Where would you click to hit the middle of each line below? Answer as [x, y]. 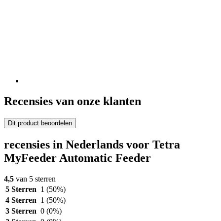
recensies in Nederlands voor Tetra [92, 145]
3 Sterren [21, 211]
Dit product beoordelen [40, 123]
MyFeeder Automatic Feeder [77, 158]
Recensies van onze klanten [73, 101]
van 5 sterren [35, 179]
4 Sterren [21, 200]
